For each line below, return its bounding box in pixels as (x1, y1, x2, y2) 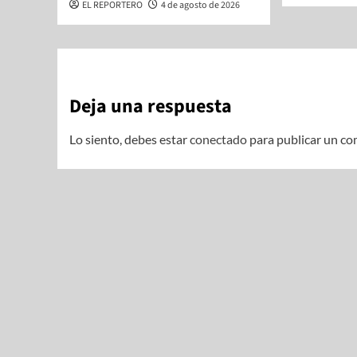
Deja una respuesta (69, 92, 232, 120)
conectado (190, 131, 247, 147)
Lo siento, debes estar (69, 131, 190, 147)
